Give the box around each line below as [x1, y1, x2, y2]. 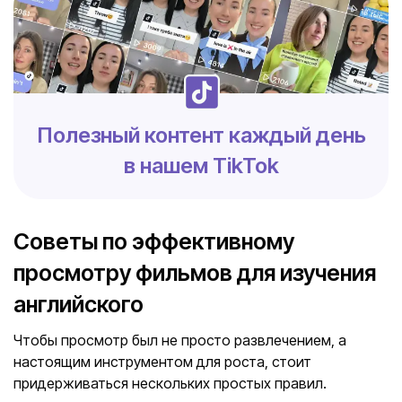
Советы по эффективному [13, 228, 294, 255]
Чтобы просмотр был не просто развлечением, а [13, 331, 346, 349]
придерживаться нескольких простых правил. [13, 374, 327, 392]
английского [13, 291, 144, 318]
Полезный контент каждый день [36, 122, 366, 148]
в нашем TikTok [123, 153, 279, 179]
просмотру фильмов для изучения [13, 259, 376, 286]
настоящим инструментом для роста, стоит [13, 353, 311, 371]
